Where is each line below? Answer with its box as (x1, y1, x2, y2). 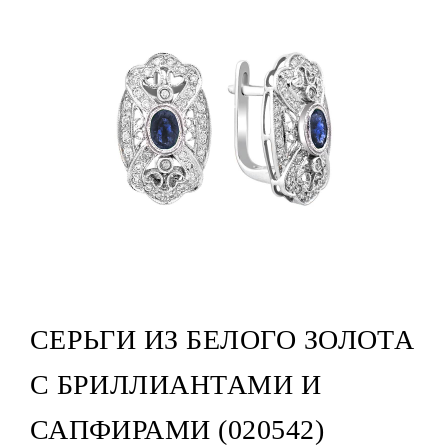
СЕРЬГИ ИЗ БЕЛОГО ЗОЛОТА (29, 324, 415, 356)
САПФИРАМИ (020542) (29, 414, 325, 446)
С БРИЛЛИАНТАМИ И (29, 369, 322, 401)
